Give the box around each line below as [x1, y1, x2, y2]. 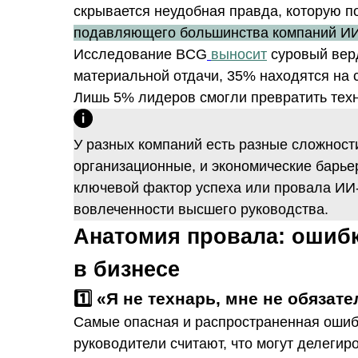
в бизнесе [74, 257, 180, 281]
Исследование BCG [74, 46, 207, 62]
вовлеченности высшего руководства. [74, 201, 328, 217]
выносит [211, 46, 267, 62]
